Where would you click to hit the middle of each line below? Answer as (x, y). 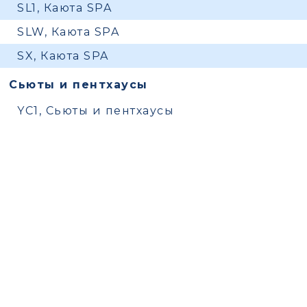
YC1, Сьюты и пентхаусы (96, 111)
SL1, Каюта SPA (65, 8)
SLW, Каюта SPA (69, 32)
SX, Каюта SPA (63, 56)
